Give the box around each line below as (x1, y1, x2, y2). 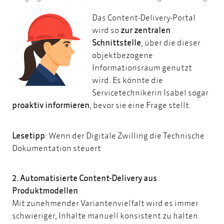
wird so (92, 24, 120, 35)
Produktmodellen (12, 184, 79, 195)
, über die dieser (141, 37, 200, 48)
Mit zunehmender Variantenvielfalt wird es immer (12, 197, 198, 208)
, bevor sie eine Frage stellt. (89, 99, 192, 110)
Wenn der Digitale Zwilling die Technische (48, 129, 204, 140)
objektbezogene (92, 49, 153, 60)
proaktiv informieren (12, 99, 89, 110)
